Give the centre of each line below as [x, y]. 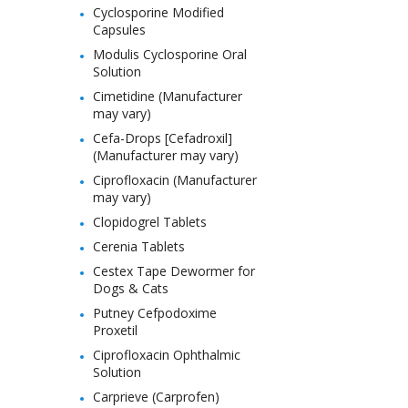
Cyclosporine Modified [158, 12]
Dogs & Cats [131, 288]
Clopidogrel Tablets [150, 222]
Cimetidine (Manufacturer [168, 96]
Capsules [119, 30]
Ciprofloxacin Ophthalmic [167, 355]
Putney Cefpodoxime [155, 313]
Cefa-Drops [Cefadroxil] [163, 138]
